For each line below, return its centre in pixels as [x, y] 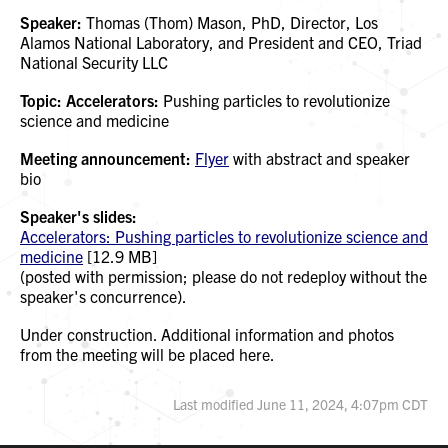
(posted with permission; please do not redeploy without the [223, 276]
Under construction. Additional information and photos [207, 334]
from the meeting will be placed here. [147, 354]
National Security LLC [94, 62]
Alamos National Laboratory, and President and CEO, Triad [221, 42]
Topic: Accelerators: [89, 100]
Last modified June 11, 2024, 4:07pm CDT [300, 404]
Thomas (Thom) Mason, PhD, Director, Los [230, 22]
